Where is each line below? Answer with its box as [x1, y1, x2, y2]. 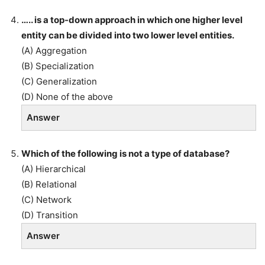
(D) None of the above [21, 91, 113, 103]
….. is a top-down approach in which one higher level [21, 14, 243, 26]
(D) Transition [21, 209, 78, 221]
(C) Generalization [21, 76, 97, 88]
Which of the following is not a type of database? [21, 148, 230, 160]
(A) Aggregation [21, 45, 87, 57]
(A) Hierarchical [21, 163, 86, 175]
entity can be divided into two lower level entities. [21, 30, 234, 41]
